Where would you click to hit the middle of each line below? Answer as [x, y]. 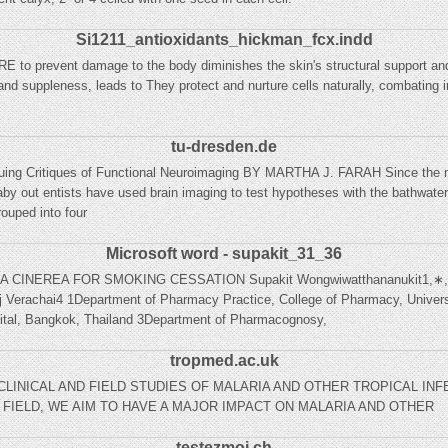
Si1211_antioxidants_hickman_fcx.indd [224, 39]
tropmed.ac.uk [224, 360]
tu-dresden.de [224, 146]
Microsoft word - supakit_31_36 [224, 253]
